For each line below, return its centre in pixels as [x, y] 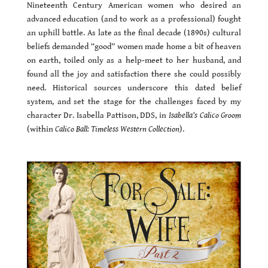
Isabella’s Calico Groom [205, 115]
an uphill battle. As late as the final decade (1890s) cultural [134, 33]
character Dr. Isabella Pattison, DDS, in [98, 115]
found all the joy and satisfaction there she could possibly [134, 74]
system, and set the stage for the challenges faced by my [134, 101]
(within [41, 129]
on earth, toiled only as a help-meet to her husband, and [134, 60]
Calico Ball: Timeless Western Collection [117, 129]
